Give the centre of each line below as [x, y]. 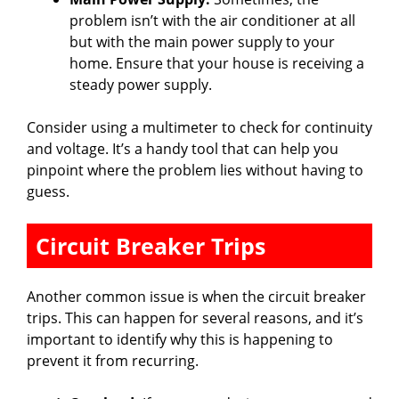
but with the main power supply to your [202, 41]
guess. [48, 191]
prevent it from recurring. [113, 360]
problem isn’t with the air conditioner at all [212, 20]
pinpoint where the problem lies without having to [195, 170]
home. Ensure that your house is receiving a [217, 63]
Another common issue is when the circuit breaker [196, 296]
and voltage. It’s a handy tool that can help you [183, 148]
